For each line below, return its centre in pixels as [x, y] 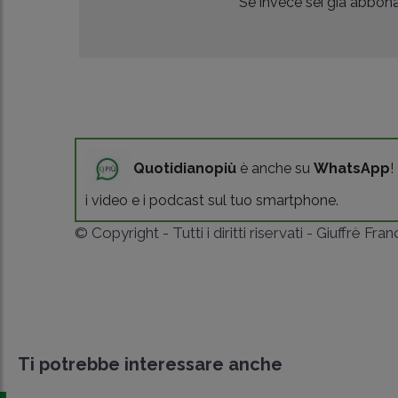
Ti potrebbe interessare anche [150, 364]
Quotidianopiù [185, 168]
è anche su [275, 168]
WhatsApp [352, 168]
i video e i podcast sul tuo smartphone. [212, 200]
